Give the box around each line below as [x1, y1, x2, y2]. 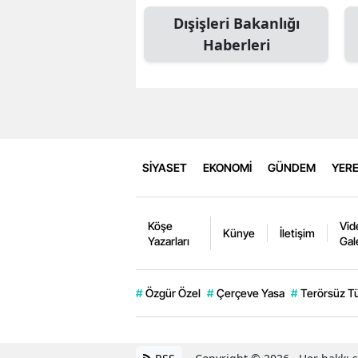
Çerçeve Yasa [217, 285, 284, 300]
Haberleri [202, 34, 270, 54]
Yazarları [148, 233, 189, 248]
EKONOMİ [203, 161, 252, 175]
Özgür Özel [145, 285, 201, 300]
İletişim [280, 226, 316, 241]
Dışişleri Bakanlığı [173, 13, 300, 33]
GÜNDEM [268, 161, 316, 175]
